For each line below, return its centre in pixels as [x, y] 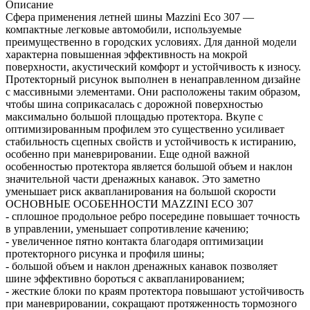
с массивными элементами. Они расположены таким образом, [153, 92]
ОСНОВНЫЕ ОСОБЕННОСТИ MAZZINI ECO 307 [129, 204]
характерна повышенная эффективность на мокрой [127, 55]
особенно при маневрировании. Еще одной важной [128, 154]
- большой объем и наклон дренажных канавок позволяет [142, 266]
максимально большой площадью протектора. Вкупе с [134, 117]
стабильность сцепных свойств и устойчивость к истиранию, [151, 142]
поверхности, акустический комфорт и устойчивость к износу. [153, 67]
